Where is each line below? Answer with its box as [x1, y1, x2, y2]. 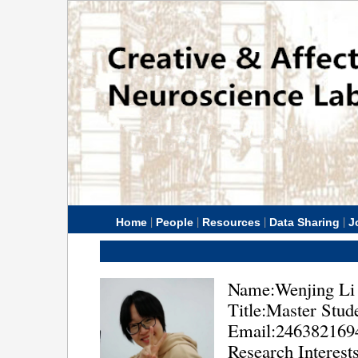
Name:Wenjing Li [228, 276, 355, 301]
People [155, 216, 193, 229]
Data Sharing [268, 216, 340, 229]
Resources [201, 216, 261, 229]
